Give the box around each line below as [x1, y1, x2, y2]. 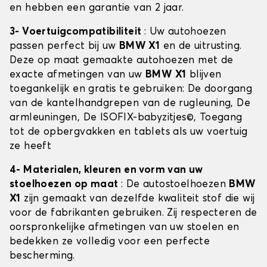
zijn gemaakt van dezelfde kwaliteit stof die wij [20, 194, 255, 204]
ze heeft [10, 141, 52, 152]
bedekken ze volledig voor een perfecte [10, 237, 210, 247]
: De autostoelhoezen [121, 179, 229, 190]
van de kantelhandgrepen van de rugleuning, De [10, 98, 250, 109]
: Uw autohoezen [144, 27, 226, 38]
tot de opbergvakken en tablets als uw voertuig [10, 127, 248, 138]
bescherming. [10, 251, 75, 262]
